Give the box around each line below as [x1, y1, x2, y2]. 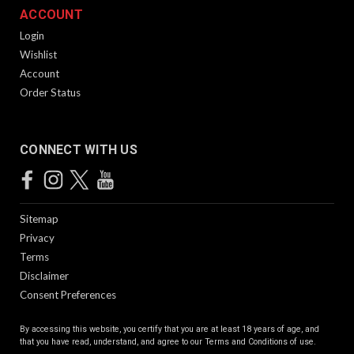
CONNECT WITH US [20, 141, 137, 157]
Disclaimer [20, 269, 69, 282]
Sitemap [20, 212, 58, 225]
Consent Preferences [20, 288, 116, 301]
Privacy [20, 231, 55, 244]
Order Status [20, 85, 81, 99]
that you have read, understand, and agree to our [20, 336, 205, 347]
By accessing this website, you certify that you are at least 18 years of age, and [20, 323, 319, 334]
